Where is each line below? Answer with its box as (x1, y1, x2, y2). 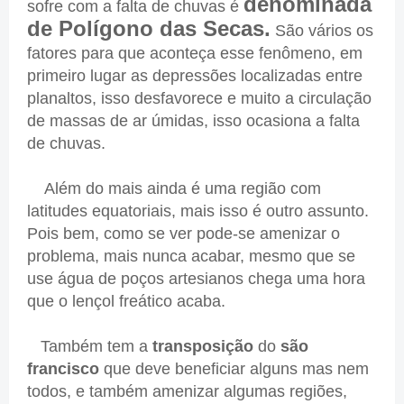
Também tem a (27, 337, 148, 356)
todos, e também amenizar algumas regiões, (27, 382, 347, 401)
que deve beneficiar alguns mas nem (104, 360, 369, 379)
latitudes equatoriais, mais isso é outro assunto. (27, 202, 369, 221)
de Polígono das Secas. (27, 16, 271, 41)
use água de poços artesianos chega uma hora (27, 270, 365, 289)
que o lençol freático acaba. (27, 292, 230, 311)
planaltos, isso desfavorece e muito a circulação (27, 89, 372, 108)
